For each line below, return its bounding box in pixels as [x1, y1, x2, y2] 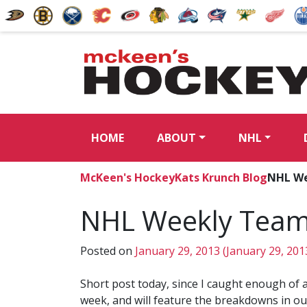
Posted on [80, 243, 135, 258]
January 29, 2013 [135, 243, 220, 258]
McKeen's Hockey [80, 169, 175, 185]
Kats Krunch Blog [175, 169, 267, 185]
